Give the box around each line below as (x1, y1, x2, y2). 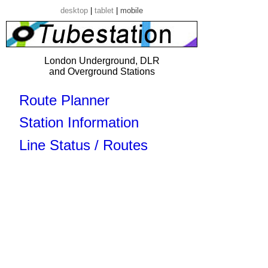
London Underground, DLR (44, 56, 160, 66)
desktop (60, 6, 88, 15)
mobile (120, 6, 143, 15)
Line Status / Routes (19, 136, 148, 153)
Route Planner (19, 92, 109, 108)
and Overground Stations (48, 66, 155, 77)
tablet (95, 6, 114, 15)
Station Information (19, 114, 139, 131)
